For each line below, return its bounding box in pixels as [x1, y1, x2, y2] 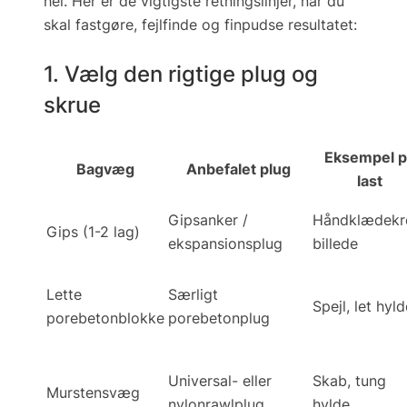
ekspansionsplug [168, 233, 283, 253]
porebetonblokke [46, 308, 164, 327]
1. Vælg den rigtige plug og [44, 60, 318, 88]
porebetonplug [168, 308, 270, 327]
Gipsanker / [168, 210, 248, 229]
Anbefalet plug [186, 159, 291, 178]
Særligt [168, 284, 218, 303]
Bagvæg [76, 159, 134, 178]
